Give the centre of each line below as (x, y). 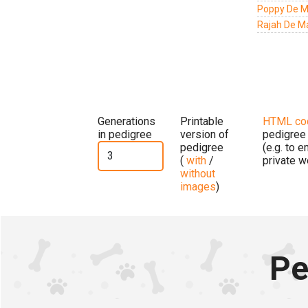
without (198, 173)
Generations (126, 121)
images (198, 186)
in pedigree (125, 134)
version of (205, 134)
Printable (202, 121)
